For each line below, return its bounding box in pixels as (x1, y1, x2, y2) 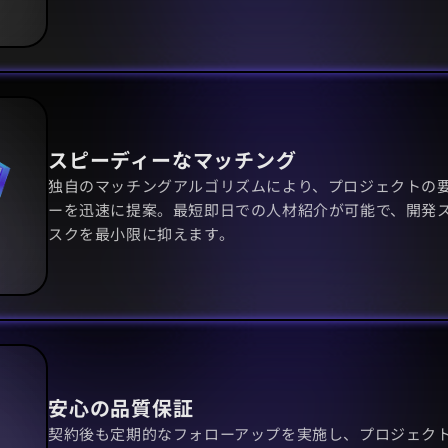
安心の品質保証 (48, 393, 194, 423)
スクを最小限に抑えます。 (48, 223, 235, 245)
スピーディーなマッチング (48, 145, 297, 175)
